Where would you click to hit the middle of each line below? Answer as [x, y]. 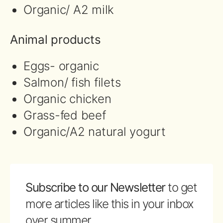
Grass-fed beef [65, 115]
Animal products [56, 40]
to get [182, 187]
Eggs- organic [61, 66]
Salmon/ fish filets [72, 82]
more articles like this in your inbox [110, 204]
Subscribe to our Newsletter [97, 187]
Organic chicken [67, 99]
